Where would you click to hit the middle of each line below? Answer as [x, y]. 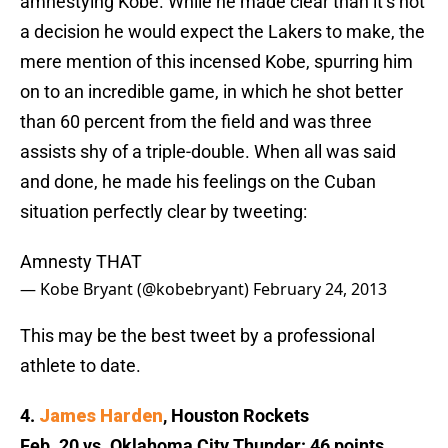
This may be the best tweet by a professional [197, 336]
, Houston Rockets [236, 416]
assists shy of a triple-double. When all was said [208, 152]
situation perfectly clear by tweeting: [163, 212]
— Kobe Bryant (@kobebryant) [136, 289]
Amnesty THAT [81, 262]
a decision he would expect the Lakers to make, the [222, 32]
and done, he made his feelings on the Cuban [198, 182]
